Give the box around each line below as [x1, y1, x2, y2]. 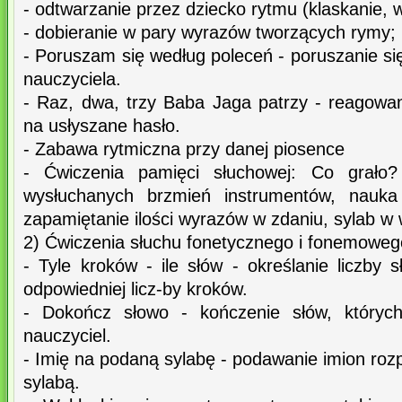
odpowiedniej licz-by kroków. [23, 279, 248, 300]
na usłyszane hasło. [23, 116, 180, 136]
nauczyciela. [23, 69, 121, 90]
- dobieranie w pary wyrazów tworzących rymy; [23, 22, 396, 43]
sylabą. [23, 372, 80, 393]
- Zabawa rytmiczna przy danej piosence [23, 139, 345, 160]
